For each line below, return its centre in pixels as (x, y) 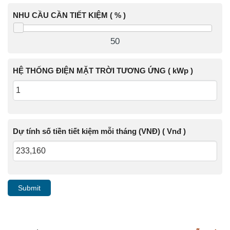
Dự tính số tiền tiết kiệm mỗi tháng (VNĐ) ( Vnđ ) (99, 131)
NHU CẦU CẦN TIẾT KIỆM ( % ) (69, 15)
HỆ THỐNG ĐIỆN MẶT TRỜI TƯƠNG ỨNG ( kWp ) (103, 70)
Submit (29, 188)
